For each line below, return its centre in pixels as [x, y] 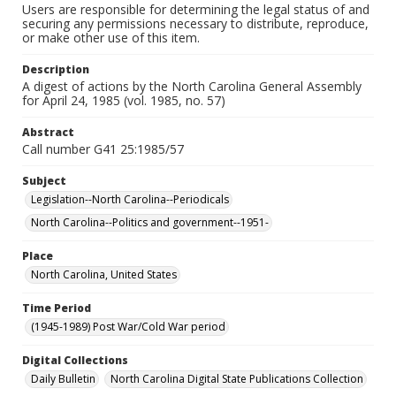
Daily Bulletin [63, 379]
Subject [44, 181]
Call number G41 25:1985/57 [103, 149]
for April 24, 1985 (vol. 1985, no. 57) [124, 100]
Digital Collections [75, 360]
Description [56, 69]
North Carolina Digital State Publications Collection [237, 379]
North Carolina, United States [104, 274]
